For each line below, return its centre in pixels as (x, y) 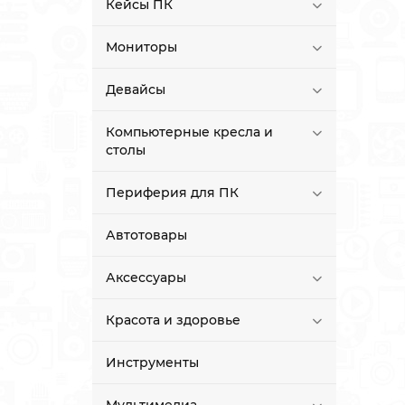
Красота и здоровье (173, 320)
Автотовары (146, 235)
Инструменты (152, 363)
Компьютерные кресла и (189, 132)
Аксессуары (146, 278)
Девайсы (136, 90)
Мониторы (141, 47)
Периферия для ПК (172, 193)
